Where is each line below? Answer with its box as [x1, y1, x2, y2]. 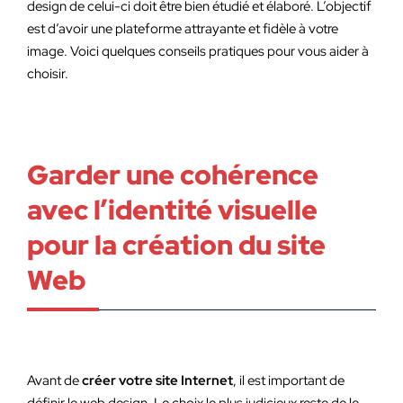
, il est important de [233, 372, 345, 390]
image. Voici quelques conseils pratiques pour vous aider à [27, 42, 369, 60]
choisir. [27, 65, 71, 83]
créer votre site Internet [82, 372, 233, 390]
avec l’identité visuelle [27, 192, 318, 228]
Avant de [27, 372, 82, 390]
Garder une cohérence [27, 157, 318, 193]
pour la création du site [27, 227, 326, 263]
